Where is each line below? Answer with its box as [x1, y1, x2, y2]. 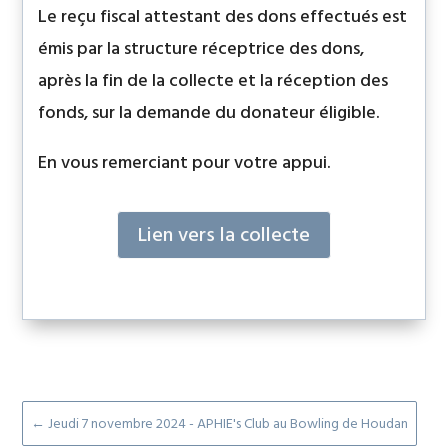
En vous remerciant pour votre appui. [38, 148, 331, 178]
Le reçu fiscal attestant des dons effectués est [38, 2, 408, 32]
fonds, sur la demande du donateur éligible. [38, 98, 380, 128]
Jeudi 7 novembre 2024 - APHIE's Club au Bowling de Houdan [48, 412, 409, 436]
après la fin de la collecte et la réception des [38, 66, 389, 96]
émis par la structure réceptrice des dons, [38, 34, 365, 64]
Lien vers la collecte [138, 219, 310, 252]
